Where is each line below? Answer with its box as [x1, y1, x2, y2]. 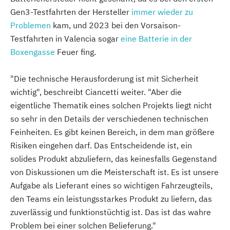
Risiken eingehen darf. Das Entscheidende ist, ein [10, 140, 192, 150]
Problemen [10, 20, 51, 30]
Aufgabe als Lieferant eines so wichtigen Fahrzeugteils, [10, 180, 213, 190]
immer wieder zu [131, 7, 193, 17]
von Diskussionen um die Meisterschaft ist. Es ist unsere [10, 167, 219, 177]
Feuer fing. [55, 47, 96, 57]
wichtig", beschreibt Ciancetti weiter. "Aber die [10, 87, 182, 97]
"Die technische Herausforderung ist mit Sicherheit [10, 73, 199, 84]
